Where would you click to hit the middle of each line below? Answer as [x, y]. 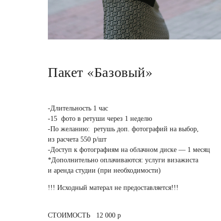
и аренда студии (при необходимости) [104, 171]
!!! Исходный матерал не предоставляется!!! [113, 188]
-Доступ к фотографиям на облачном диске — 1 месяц [129, 150]
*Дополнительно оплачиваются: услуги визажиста [123, 160]
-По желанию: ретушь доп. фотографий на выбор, [123, 129]
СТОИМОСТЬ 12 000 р [85, 216]
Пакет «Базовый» [100, 72]
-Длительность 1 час [78, 109]
